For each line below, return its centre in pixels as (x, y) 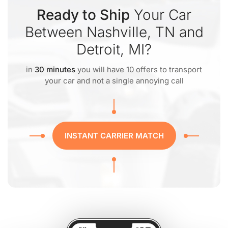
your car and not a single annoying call (114, 81)
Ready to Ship (83, 15)
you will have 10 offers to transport (139, 69)
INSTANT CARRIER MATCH (114, 136)
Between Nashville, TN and (114, 32)
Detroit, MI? (114, 49)
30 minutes (55, 69)
